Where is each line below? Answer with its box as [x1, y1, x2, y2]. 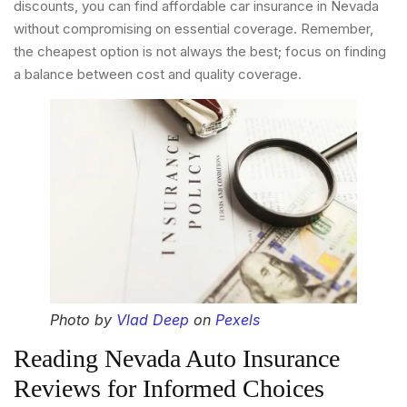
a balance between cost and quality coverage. [14, 65, 302, 84]
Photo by [50, 311, 116, 330]
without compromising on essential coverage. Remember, [14, 20, 373, 38]
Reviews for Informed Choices [14, 374, 324, 403]
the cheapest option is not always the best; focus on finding [14, 43, 386, 61]
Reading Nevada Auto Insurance [14, 344, 340, 373]
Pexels [215, 311, 260, 330]
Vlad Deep [116, 311, 189, 330]
